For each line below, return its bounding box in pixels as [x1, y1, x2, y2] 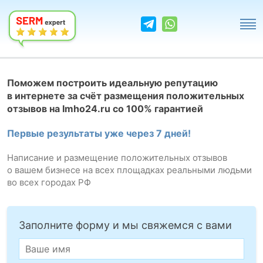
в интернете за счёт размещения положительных [7, 90, 244, 102]
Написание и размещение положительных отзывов [7, 152, 227, 163]
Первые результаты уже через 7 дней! [7, 127, 191, 139]
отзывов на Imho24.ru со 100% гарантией [7, 103, 203, 114]
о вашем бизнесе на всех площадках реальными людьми [7, 164, 252, 176]
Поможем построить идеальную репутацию [7, 77, 218, 89]
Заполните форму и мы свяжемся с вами [19, 219, 232, 231]
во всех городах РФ [7, 177, 91, 188]
